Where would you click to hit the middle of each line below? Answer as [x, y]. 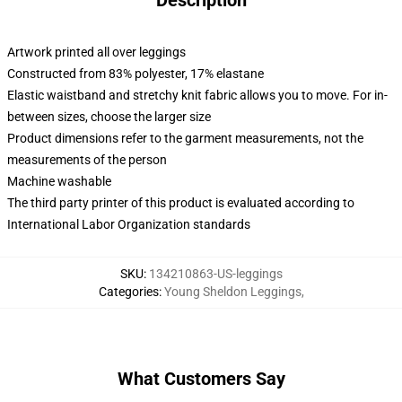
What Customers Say [201, 379]
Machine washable [59, 181]
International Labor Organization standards [129, 224]
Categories [128, 292]
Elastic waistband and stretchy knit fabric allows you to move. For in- [197, 95]
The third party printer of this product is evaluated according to [181, 203]
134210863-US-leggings [215, 274]
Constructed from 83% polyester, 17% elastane [135, 74]
